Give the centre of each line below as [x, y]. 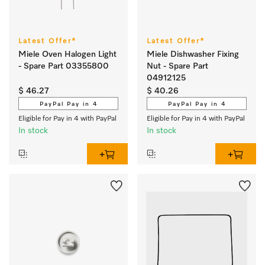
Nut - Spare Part [177, 66]
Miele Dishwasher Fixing [193, 54]
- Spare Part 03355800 [64, 66]
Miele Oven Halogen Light [67, 54]
